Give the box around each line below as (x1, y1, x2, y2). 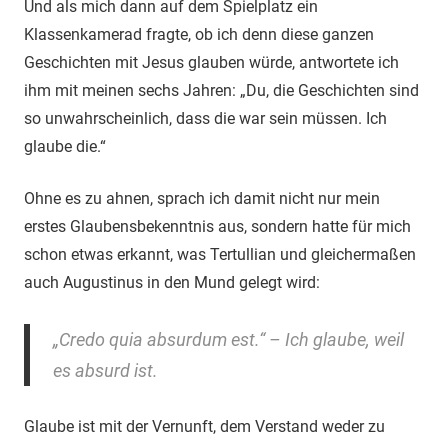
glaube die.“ (24, 136, 106, 156)
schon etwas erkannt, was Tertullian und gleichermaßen (24, 244, 416, 264)
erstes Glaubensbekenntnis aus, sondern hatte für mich (24, 216, 411, 236)
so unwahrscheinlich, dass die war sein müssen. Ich (24, 108, 387, 128)
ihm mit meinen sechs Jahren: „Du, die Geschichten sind (24, 80, 419, 100)
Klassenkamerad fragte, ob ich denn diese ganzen (24, 24, 374, 44)
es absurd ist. (52, 359, 158, 381)
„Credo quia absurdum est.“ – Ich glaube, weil (52, 328, 404, 350)
